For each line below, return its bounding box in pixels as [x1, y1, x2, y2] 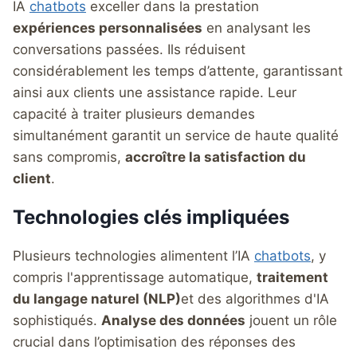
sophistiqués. [13, 312, 101, 328]
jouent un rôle [245, 312, 337, 328]
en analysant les [202, 19, 311, 36]
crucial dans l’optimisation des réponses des [13, 333, 296, 350]
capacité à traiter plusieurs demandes [13, 105, 255, 122]
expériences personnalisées [13, 19, 202, 36]
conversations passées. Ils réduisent [13, 41, 245, 57]
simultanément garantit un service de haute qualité [13, 127, 339, 143]
